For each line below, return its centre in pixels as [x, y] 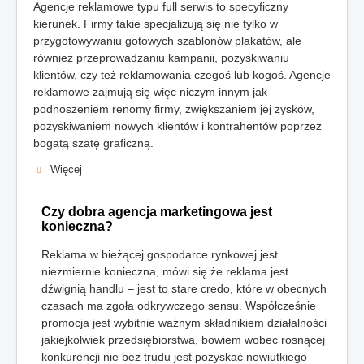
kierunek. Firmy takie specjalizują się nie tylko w [156, 24]
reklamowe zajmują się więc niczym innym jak [150, 92]
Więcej [64, 170]
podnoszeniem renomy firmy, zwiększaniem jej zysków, [174, 109]
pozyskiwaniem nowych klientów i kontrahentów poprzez [178, 126]
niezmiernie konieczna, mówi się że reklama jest [165, 272]
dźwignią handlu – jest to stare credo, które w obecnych [184, 289]
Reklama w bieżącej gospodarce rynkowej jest [160, 255]
